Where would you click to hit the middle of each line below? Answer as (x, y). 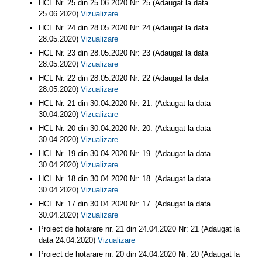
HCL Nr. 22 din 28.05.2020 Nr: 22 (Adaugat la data (123, 78)
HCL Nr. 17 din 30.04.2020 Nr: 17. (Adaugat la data (125, 204)
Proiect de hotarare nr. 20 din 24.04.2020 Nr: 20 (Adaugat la (139, 254)
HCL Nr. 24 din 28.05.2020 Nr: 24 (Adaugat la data (123, 28)
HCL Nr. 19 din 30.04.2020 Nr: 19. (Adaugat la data (125, 154)
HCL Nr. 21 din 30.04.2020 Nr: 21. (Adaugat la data (125, 103)
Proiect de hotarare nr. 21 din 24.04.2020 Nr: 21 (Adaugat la (139, 229)
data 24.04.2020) (68, 240)
